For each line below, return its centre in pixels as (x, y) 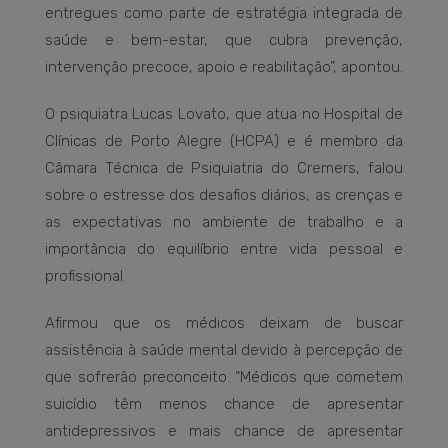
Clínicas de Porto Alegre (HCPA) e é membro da (224, 140)
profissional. (85, 275)
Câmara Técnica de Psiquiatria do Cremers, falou (224, 167)
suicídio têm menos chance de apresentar (224, 403)
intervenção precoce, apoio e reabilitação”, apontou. (224, 66)
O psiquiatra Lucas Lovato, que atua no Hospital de (224, 113)
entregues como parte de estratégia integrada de (224, 12)
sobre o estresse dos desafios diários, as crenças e (224, 194)
